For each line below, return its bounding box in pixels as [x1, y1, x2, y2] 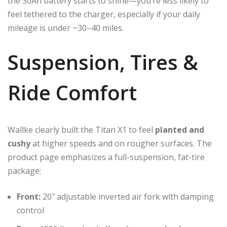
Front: [17, 191, 41, 202]
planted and [155, 124, 204, 135]
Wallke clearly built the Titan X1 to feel [8, 124, 155, 135]
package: [8, 165, 41, 176]
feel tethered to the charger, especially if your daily [8, 8, 200, 20]
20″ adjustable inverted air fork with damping [41, 191, 214, 202]
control [17, 204, 44, 216]
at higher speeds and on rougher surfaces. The [30, 137, 212, 149]
